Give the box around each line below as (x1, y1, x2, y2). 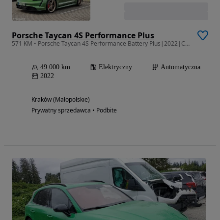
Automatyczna (161, 63, 200, 71)
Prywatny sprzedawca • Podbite (31, 106, 117, 114)
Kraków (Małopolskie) (31, 95, 90, 104)
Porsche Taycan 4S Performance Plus (12, 29, 154, 41)
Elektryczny (99, 63, 132, 71)
